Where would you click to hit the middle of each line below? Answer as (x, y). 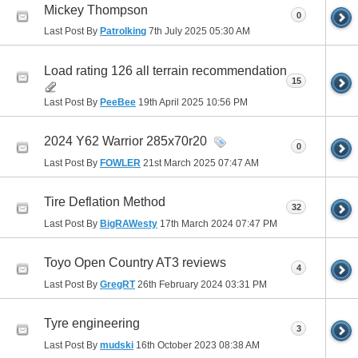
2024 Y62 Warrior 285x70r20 (125, 141)
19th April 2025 (171, 102)
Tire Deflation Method (105, 201)
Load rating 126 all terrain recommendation (165, 70)
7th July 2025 (178, 32)
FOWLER (120, 163)
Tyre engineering (92, 323)
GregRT (117, 284)
